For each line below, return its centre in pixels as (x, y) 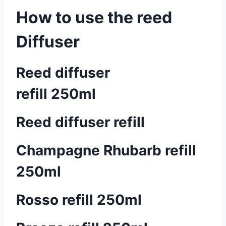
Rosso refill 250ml (79, 200)
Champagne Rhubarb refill (106, 150)
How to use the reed (94, 17)
